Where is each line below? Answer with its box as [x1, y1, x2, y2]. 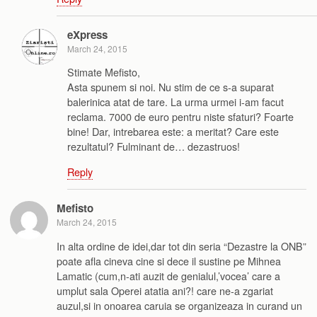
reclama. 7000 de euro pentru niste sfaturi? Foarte [67, 109, 294, 125]
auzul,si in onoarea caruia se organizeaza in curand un [57, 297, 302, 313]
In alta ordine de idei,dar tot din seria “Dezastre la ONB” [57, 238, 306, 253]
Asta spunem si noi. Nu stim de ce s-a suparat [67, 79, 274, 95]
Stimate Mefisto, [67, 64, 140, 80]
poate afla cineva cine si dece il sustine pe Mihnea [57, 253, 281, 268]
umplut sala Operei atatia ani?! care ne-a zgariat [57, 282, 273, 298]
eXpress [67, 26, 108, 42]
